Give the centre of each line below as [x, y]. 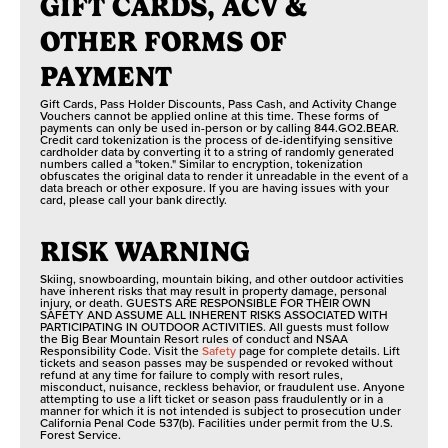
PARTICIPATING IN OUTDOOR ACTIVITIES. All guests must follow [214, 326]
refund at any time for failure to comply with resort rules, [191, 374]
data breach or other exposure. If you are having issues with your [214, 187]
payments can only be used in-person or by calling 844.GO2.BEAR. [219, 127]
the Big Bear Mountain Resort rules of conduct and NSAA [194, 338]
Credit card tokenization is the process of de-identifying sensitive [216, 139]
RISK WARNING [145, 251]
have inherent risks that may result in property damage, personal [213, 290]
